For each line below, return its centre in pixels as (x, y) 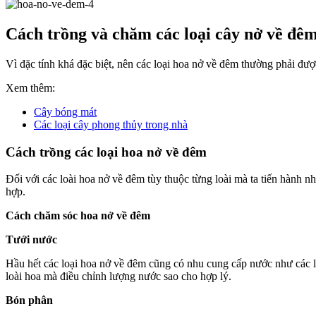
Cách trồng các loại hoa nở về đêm (106, 152)
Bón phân (29, 300)
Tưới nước (31, 240)
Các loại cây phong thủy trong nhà (111, 124)
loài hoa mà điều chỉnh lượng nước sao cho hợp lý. (119, 276)
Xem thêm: (30, 87)
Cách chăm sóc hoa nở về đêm (78, 216)
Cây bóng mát (65, 111)
